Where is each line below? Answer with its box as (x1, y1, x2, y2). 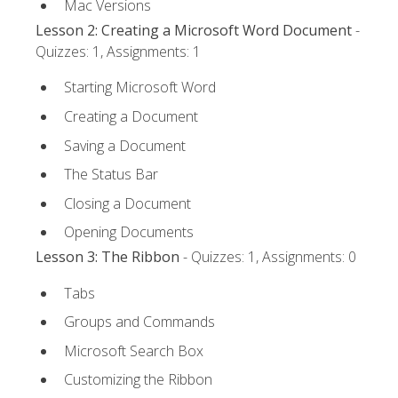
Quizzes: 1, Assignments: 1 (36, 42, 201, 62)
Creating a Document (64, 106, 198, 126)
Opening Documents (64, 222, 194, 243)
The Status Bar (64, 164, 158, 185)
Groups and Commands (64, 312, 215, 332)
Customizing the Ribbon (64, 370, 212, 390)
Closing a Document (64, 193, 191, 213)
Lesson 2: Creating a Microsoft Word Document (36, 20, 352, 41)
